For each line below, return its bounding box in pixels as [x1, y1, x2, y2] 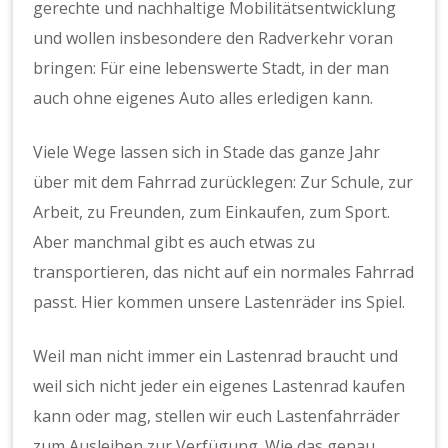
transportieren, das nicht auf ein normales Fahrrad [33, 260, 415, 283]
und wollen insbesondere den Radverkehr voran [33, 26, 394, 49]
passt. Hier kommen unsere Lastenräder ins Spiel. [33, 290, 406, 313]
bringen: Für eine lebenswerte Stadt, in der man [33, 56, 390, 79]
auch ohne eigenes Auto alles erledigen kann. [33, 86, 374, 109]
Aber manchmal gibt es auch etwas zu [33, 230, 316, 253]
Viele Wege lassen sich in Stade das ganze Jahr [33, 140, 381, 163]
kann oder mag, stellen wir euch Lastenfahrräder [33, 404, 401, 427]
